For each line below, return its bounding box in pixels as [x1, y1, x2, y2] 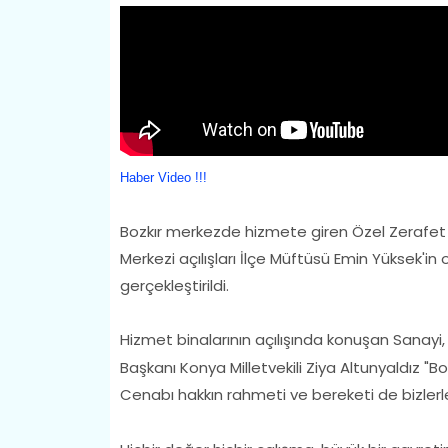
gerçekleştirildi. [119, 274, 229, 296]
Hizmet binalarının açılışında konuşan [119, 328, 389, 350]
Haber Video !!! [119, 169, 207, 185]
